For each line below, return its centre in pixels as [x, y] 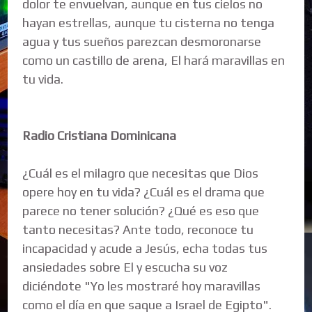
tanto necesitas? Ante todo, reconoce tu [138, 229]
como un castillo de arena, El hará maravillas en [154, 60]
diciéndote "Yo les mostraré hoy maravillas [142, 286]
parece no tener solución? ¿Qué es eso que [141, 210]
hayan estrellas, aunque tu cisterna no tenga [149, 22]
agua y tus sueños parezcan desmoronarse [142, 41]
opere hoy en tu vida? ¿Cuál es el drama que [144, 192]
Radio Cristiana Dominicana [101, 135]
